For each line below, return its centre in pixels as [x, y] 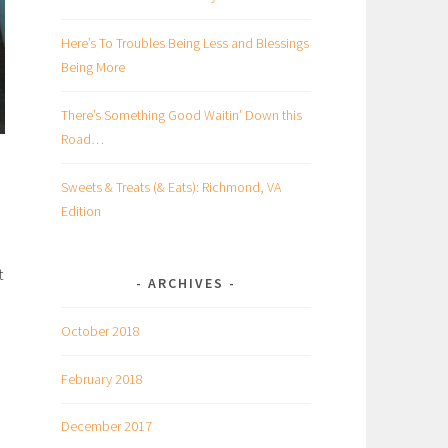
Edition [81, 210]
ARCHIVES [186, 282]
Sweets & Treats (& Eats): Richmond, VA [171, 186]
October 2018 [100, 330]
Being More [93, 66]
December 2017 [106, 426]
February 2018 [102, 378]
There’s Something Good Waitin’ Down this [181, 114]
